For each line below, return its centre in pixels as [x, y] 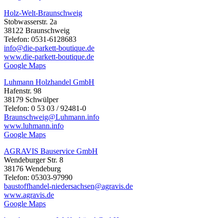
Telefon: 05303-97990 [38, 177]
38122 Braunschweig [37, 30]
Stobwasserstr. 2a [30, 21]
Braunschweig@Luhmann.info [52, 117]
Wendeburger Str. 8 [34, 160]
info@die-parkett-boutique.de [49, 48]
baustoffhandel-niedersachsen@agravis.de [68, 186]
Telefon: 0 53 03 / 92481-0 [45, 108]
